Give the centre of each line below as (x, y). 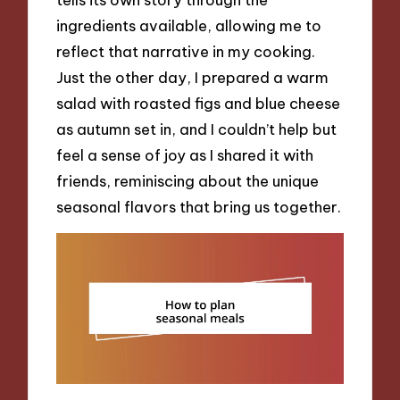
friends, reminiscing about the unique (188, 180)
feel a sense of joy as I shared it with (185, 154)
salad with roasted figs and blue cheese (199, 103)
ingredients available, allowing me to (189, 25)
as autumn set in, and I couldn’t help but (197, 129)
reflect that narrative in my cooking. (186, 51)
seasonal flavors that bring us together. (199, 206)
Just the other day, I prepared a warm (193, 77)
